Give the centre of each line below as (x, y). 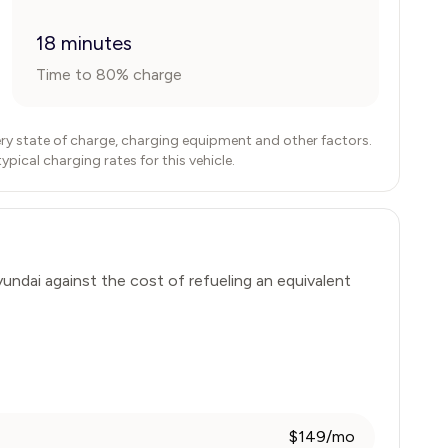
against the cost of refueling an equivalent (198, 280)
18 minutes (84, 43)
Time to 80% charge (109, 74)
